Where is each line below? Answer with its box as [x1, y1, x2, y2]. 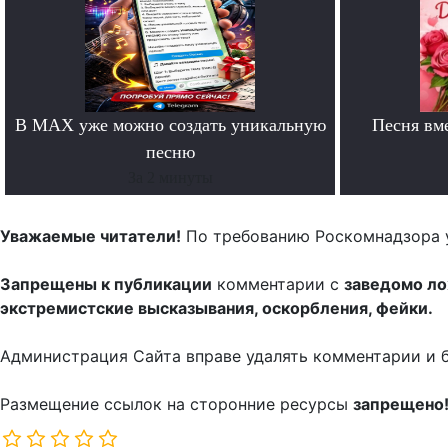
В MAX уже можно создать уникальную [14, 114, 326, 135]
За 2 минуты [127, 168, 213, 186]
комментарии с [212, 273, 344, 294]
